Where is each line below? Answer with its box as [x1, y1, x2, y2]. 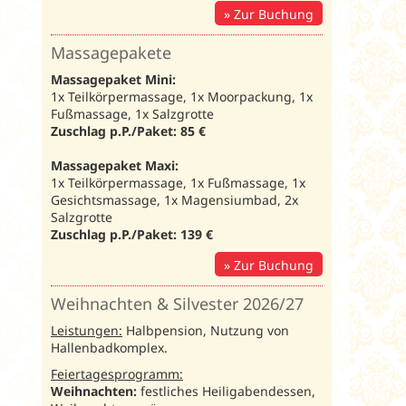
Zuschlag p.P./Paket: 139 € [51, 225, 213, 243]
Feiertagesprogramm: [51, 364, 183, 382]
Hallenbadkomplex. [51, 338, 168, 356]
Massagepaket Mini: [51, 70, 176, 88]
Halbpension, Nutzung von [122, 321, 289, 339]
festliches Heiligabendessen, [137, 382, 315, 400]
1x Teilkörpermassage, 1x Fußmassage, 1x [51, 173, 305, 191]
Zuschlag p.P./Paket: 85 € [51, 121, 206, 140]
